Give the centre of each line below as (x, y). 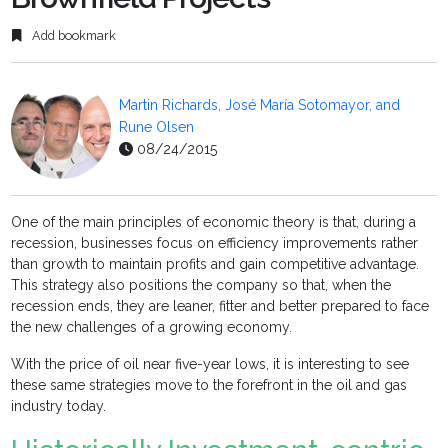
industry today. (59, 406)
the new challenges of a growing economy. (152, 327)
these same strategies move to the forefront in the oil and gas (209, 385)
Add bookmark (73, 36)
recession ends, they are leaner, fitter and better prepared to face (220, 306)
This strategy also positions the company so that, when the (201, 285)
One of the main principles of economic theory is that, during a (214, 222)
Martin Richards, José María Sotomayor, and (260, 105)
